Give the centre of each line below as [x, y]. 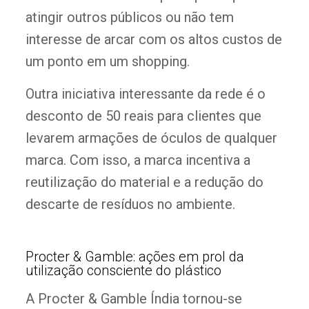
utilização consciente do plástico [123, 271]
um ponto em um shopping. [107, 62]
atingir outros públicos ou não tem [129, 18]
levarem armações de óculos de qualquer [151, 138]
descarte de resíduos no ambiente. [130, 205]
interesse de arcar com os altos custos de [153, 40]
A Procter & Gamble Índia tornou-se [133, 299]
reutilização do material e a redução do [144, 182]
